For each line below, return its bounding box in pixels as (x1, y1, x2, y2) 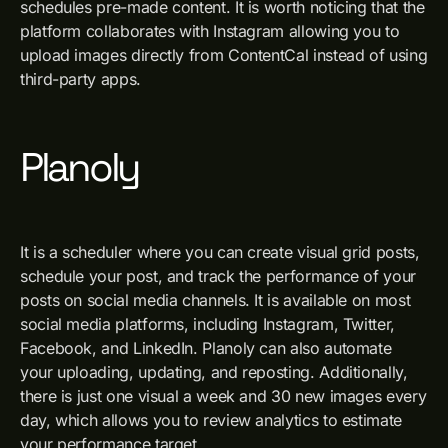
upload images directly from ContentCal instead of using (20, 45, 428, 65)
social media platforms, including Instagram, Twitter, (20, 314, 395, 334)
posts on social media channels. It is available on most (20, 290, 411, 310)
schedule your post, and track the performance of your (20, 266, 416, 286)
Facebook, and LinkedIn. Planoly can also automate (20, 338, 392, 358)
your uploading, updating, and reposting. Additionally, (20, 362, 408, 382)
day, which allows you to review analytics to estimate (20, 410, 402, 430)
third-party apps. (20, 69, 141, 89)
